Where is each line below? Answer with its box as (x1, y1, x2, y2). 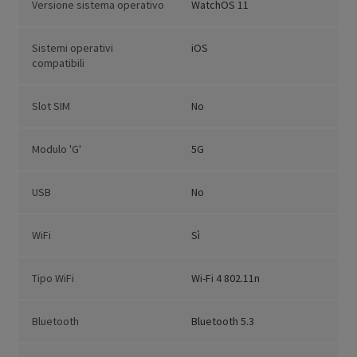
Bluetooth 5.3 (191, 314, 254, 329)
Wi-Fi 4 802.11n (191, 271, 260, 286)
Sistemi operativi (32, 41, 113, 56)
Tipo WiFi (32, 271, 74, 286)
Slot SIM (32, 99, 70, 114)
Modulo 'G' (32, 142, 81, 157)
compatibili (32, 56, 84, 71)
